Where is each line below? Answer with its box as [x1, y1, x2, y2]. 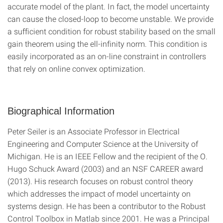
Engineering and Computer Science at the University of [7, 138, 198, 149]
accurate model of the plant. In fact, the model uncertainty [7, 1, 210, 11]
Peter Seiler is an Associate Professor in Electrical [7, 126, 180, 136]
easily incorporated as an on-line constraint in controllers [7, 51, 206, 61]
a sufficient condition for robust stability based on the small [7, 26, 216, 36]
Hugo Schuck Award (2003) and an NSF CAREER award [7, 163, 203, 174]
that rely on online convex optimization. [7, 63, 145, 74]
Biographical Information [7, 106, 114, 116]
